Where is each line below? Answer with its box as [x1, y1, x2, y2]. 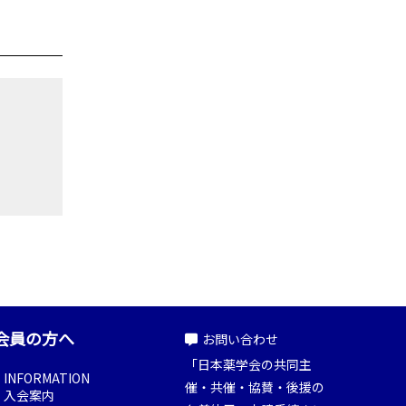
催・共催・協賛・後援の [185, 377, 324, 396]
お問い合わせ [202, 329, 278, 348]
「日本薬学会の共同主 [185, 354, 312, 373]
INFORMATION [4, 368, 90, 387]
